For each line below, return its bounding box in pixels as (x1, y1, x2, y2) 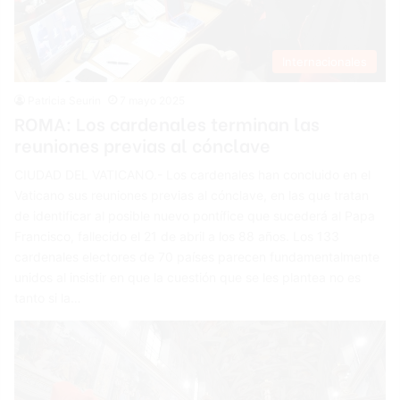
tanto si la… (14, 289, 82, 305)
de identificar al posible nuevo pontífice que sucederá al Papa (14, 207, 376, 223)
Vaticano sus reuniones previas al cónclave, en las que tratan (14, 187, 370, 203)
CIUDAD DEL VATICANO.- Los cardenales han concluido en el (14, 166, 371, 182)
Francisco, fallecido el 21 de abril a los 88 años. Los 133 (14, 228, 340, 244)
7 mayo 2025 (120, 93, 186, 107)
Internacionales (281, 54, 367, 69)
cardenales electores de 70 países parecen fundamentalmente (14, 248, 380, 264)
